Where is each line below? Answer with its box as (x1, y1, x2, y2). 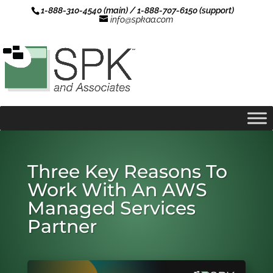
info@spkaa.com (110, 15, 174, 24)
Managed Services (27, 197, 196, 219)
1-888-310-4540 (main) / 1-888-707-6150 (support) (40, 5, 234, 15)
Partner (27, 215, 97, 238)
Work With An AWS (27, 179, 207, 201)
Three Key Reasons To (27, 160, 227, 183)
